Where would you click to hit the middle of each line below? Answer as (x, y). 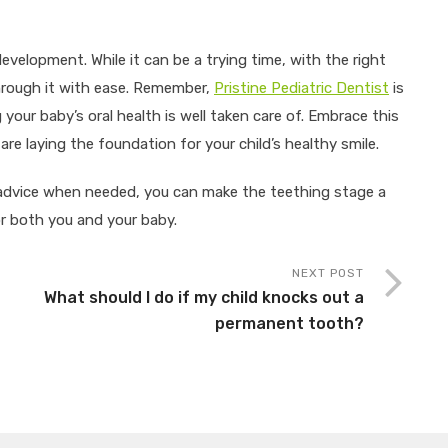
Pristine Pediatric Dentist (301, 88)
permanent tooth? (289, 323)
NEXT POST (328, 273)
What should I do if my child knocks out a (204, 297)
